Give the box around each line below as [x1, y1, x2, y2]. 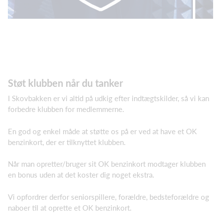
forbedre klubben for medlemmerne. [8, 105, 124, 114]
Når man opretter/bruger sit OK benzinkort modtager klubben [8, 159, 206, 169]
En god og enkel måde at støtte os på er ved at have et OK [8, 126, 197, 136]
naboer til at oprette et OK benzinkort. [8, 203, 132, 212]
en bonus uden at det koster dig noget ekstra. [8, 170, 154, 180]
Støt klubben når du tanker [8, 77, 123, 89]
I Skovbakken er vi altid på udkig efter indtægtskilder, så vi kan [8, 94, 209, 103]
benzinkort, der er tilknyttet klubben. [8, 137, 126, 147]
